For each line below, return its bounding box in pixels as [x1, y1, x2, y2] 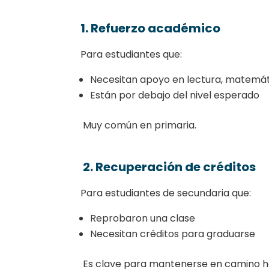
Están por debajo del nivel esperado [90, 88, 260, 102]
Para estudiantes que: [80, 47, 183, 61]
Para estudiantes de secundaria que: [80, 186, 252, 200]
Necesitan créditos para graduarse [90, 226, 256, 241]
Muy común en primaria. [80, 118, 197, 132]
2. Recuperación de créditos [80, 158, 256, 175]
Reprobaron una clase [90, 211, 196, 225]
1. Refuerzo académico [80, 19, 221, 37]
